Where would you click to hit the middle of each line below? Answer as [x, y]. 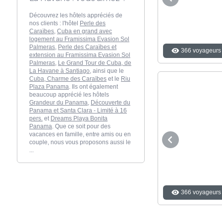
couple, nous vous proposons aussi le [80, 142]
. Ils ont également [93, 86]
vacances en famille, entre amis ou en [80, 134]
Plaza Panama [49, 86]
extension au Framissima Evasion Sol [80, 55]
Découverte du [111, 102]
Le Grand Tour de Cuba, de [95, 63]
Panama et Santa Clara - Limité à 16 [78, 110]
